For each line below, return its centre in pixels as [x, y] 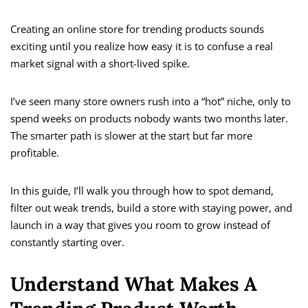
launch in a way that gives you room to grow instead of [140, 225]
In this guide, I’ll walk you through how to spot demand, [142, 191]
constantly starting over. [67, 242]
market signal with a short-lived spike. [100, 64]
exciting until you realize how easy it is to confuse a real [142, 46]
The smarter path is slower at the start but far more [131, 136]
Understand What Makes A [134, 284]
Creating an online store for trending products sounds [137, 29]
